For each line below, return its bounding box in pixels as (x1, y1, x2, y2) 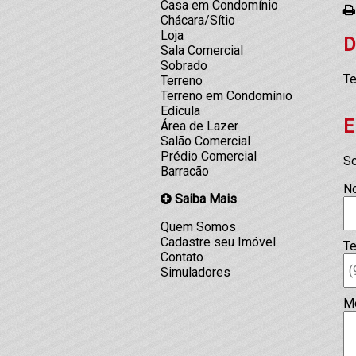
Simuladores (161, 265, 230, 280)
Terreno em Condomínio (161, 88, 292, 103)
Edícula (161, 103, 200, 118)
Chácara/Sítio (161, 13, 235, 28)
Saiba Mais (172, 192, 237, 207)
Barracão (161, 164, 209, 179)
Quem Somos (161, 219, 236, 234)
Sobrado (161, 58, 207, 73)
